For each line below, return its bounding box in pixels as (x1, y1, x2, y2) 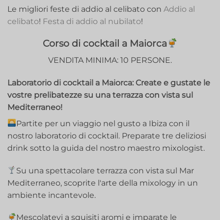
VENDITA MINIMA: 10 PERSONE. (48, 55, 172, 65)
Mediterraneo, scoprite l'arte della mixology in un (7, 178, 198, 188)
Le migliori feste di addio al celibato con (7, 4, 164, 14)
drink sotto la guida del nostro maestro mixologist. (7, 143, 205, 153)
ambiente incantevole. (7, 190, 96, 200)
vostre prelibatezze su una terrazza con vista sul (7, 90, 193, 100)
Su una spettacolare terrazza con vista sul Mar (16, 165, 194, 175)
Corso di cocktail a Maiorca (42, 37, 167, 50)
